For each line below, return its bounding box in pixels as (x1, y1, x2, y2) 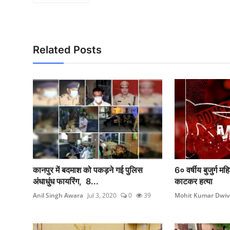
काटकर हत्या (174, 176, 213, 186)
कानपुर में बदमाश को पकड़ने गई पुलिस (33, 164, 143, 175)
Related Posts (33, 43, 102, 56)
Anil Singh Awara (33, 190, 83, 200)
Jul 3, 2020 (87, 190, 117, 200)
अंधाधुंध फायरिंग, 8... (33, 176, 99, 186)
